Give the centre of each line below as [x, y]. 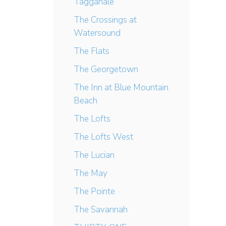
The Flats [92, 51]
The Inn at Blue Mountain [121, 88]
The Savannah [101, 210]
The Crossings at [105, 20]
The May [91, 173]
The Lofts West [103, 137]
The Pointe [94, 191]
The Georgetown [106, 69]
